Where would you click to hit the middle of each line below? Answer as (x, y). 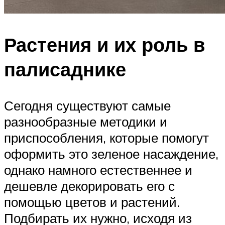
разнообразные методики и (86, 122)
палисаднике (65, 69)
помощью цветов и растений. (92, 202)
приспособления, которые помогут (106, 138)
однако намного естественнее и (98, 170)
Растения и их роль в (104, 45)
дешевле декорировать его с (89, 186)
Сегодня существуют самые (87, 106)
